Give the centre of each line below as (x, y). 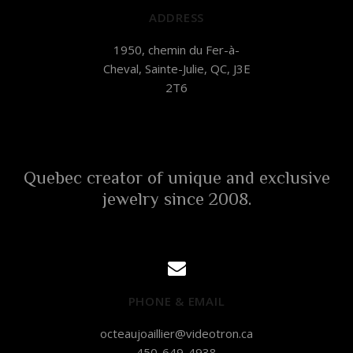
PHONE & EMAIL (176, 301)
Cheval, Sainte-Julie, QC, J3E (176, 68)
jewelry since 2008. (176, 199)
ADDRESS (176, 18)
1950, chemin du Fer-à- (176, 49)
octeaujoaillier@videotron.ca (176, 333)
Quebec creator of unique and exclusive (176, 177)
